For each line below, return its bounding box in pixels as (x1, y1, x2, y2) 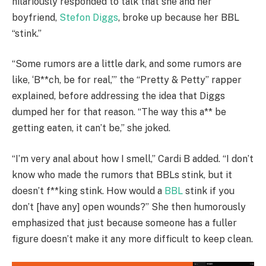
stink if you (183, 185, 235, 197)
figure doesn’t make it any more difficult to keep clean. (12, 233, 253, 245)
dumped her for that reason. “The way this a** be (12, 106, 226, 118)
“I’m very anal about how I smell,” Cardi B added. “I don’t (12, 153, 254, 164)
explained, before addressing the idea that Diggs (12, 90, 225, 102)
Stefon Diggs (59, 11, 118, 23)
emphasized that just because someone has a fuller (12, 217, 237, 229)
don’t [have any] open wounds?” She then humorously (12, 201, 246, 213)
